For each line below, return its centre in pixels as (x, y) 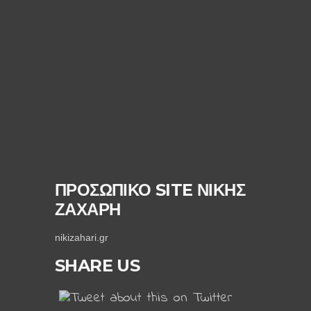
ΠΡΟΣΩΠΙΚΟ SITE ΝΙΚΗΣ (150, 190)
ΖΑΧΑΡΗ (87, 209)
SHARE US (97, 266)
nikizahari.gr (81, 237)
